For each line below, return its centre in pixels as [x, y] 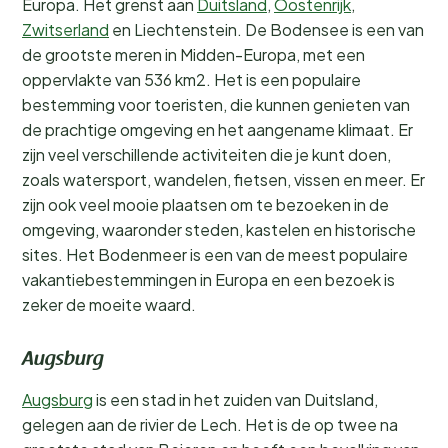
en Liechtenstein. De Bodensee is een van [266, 29]
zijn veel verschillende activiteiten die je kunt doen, [206, 154]
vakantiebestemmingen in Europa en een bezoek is [208, 279]
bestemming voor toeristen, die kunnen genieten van [216, 104]
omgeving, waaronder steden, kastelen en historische [219, 229]
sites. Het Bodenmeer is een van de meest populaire [215, 254]
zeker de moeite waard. [109, 304]
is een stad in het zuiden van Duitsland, [235, 399]
